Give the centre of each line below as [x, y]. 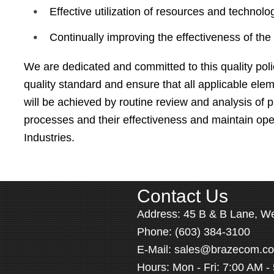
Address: [160, 214]
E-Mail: [156, 250]
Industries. [49, 138]
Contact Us [183, 196]
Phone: [156, 232]
